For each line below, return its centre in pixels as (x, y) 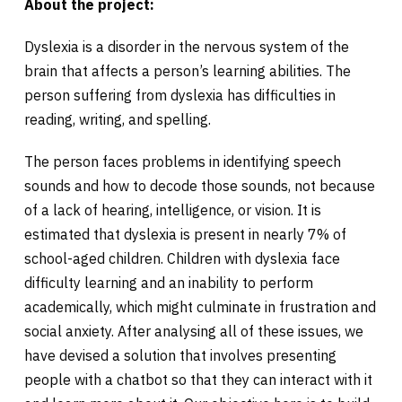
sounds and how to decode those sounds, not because (200, 185)
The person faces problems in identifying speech (183, 161)
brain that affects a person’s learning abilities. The (188, 70)
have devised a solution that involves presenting (180, 355)
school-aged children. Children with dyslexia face (182, 258)
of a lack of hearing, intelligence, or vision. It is (173, 210)
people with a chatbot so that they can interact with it (198, 379)
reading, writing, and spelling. (118, 119)
